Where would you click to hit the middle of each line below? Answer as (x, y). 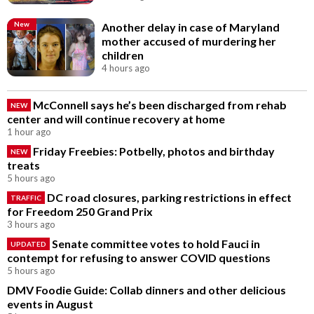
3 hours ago (31, 225)
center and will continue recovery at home (116, 119)
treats (23, 165)
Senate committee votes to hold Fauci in (156, 244)
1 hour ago (29, 132)
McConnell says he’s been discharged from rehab (160, 105)
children (123, 55)
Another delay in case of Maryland (191, 27)
